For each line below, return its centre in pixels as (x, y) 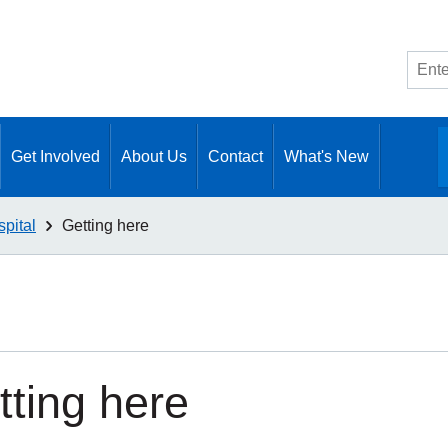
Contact (235, 156)
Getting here (105, 225)
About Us (154, 156)
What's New (326, 156)
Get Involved (55, 156)
